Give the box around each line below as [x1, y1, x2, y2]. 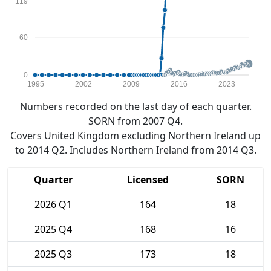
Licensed [127, 173, 169, 186]
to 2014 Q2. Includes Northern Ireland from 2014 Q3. [15, 143, 256, 157]
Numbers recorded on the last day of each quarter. [19, 100, 252, 113]
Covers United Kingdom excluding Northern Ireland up [10, 129, 261, 142]
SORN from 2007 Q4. [88, 114, 183, 128]
